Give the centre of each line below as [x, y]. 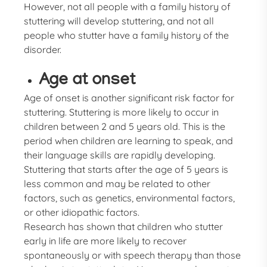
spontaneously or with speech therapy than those [133, 255]
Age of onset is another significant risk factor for [129, 98]
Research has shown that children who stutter [124, 226]
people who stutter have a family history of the [127, 35]
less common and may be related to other [117, 184]
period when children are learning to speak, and [129, 141]
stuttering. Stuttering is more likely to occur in [122, 112]
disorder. [43, 49]
